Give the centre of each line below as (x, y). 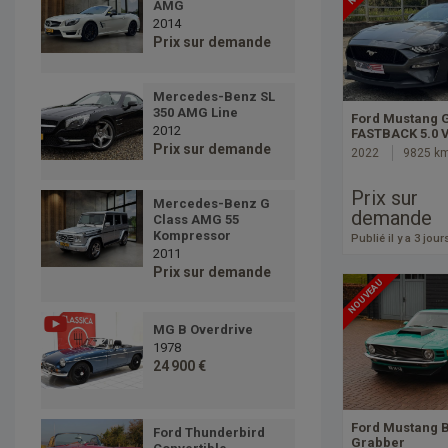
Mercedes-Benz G (211, 204)
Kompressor (191, 236)
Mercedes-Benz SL (213, 97)
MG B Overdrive (202, 330)
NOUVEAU (366, 296)
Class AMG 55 (195, 220)
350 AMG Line (195, 113)
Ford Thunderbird (208, 433)
